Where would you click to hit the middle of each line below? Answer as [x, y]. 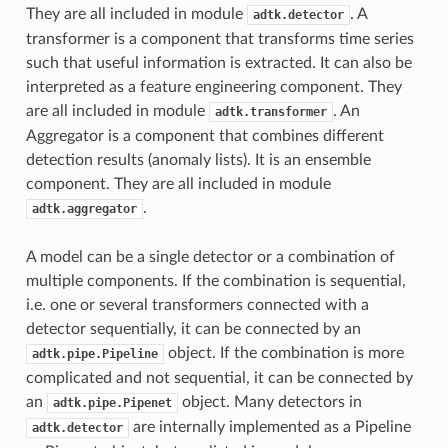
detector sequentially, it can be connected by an [193, 328]
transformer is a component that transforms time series [219, 38]
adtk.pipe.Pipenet [112, 402]
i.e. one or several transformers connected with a [197, 304]
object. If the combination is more [283, 352]
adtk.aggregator [84, 208]
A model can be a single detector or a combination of [210, 256]
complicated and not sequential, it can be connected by [219, 377]
